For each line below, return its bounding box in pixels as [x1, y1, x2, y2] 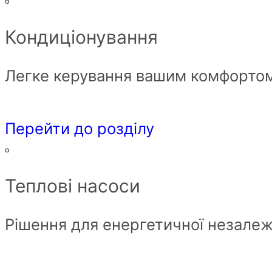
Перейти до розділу [5, 119, 154, 138]
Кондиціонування [5, 25, 158, 48]
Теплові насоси [5, 175, 140, 197]
